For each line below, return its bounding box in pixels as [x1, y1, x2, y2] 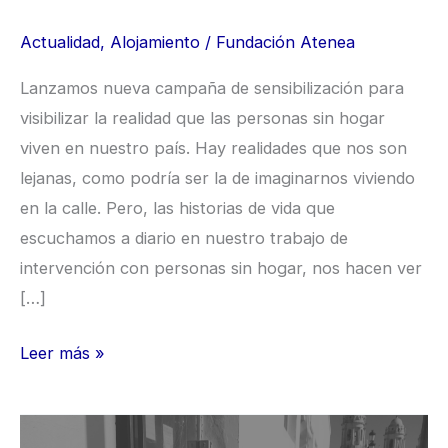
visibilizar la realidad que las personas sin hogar [20, 108, 385, 129]
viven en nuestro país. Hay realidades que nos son [20, 138, 407, 159]
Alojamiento [110, 31, 200, 52]
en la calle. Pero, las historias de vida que [20, 198, 335, 219]
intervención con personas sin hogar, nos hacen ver [20, 258, 422, 279]
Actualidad [20, 31, 100, 52]
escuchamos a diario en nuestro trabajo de [20, 228, 348, 249]
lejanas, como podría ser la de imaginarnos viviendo [20, 168, 415, 189]
